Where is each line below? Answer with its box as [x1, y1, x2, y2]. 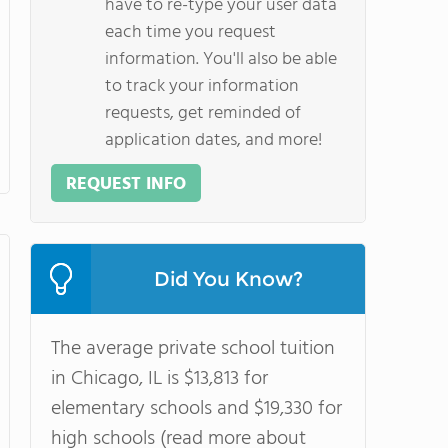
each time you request [105, 18, 276, 47]
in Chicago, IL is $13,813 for [51, 363, 268, 395]
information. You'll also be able [105, 45, 337, 74]
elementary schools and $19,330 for [51, 393, 342, 425]
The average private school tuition [51, 333, 335, 365]
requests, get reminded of [105, 99, 301, 128]
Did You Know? [153, 267, 303, 291]
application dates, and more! [105, 126, 322, 155]
